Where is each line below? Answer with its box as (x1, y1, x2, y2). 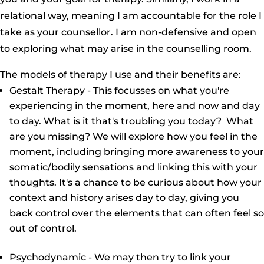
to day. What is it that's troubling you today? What (9, 115, 253, 127)
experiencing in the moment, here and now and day (9, 100, 260, 112)
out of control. (9, 223, 77, 235)
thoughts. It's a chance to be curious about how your (9, 177, 262, 189)
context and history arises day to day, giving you (9, 192, 239, 204)
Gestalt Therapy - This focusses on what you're (9, 85, 229, 97)
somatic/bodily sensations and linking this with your (9, 161, 258, 173)
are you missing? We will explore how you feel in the (9, 131, 258, 143)
